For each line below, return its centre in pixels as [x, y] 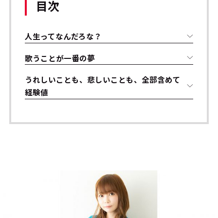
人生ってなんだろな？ [64, 36]
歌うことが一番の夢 [60, 58]
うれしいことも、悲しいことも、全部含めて [103, 80]
